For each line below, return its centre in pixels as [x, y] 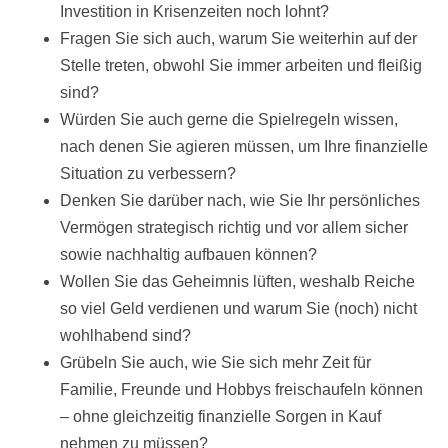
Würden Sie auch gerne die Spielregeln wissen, [229, 120]
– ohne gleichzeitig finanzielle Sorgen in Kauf [220, 417]
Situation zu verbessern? [148, 174]
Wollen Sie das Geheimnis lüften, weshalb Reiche [237, 282]
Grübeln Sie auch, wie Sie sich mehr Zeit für [215, 363]
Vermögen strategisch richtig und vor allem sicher [234, 228]
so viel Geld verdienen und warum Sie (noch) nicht [238, 309]
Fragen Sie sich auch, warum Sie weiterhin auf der [238, 39]
